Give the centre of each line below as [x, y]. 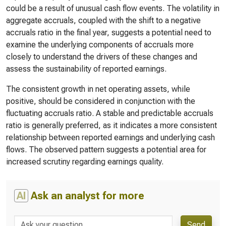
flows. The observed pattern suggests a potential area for [106, 150]
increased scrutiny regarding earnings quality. [85, 162]
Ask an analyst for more [86, 196]
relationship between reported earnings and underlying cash [110, 137]
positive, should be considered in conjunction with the [101, 101]
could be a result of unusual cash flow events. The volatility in [113, 8]
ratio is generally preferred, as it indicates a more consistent [111, 125]
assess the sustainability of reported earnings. [86, 69]
